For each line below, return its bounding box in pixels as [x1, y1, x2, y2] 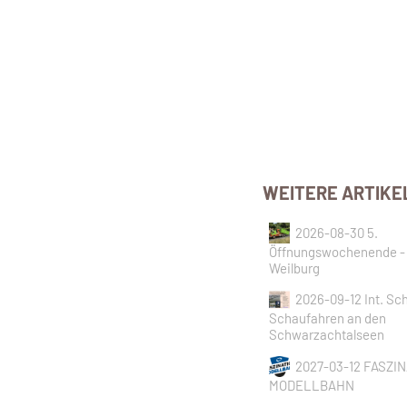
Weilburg [269, 259, 321, 276]
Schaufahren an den [269, 310, 387, 327]
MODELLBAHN [269, 376, 355, 393]
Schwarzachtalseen [269, 326, 385, 343]
